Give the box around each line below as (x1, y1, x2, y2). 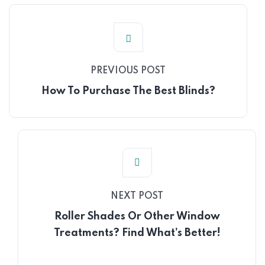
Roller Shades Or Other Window (54, 211, 220, 222)
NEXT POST (111, 192, 163, 201)
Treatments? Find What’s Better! (53, 228, 221, 238)
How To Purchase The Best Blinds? (41, 86, 215, 96)
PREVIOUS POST (91, 66, 166, 76)
